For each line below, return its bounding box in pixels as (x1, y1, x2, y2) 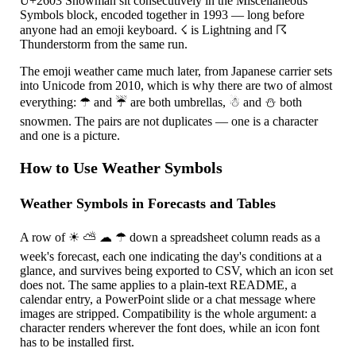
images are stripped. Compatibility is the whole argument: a (20, 306, 317, 320)
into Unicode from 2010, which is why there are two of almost (20, 79, 333, 93)
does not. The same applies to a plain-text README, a (20, 277, 297, 292)
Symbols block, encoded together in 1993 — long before (20, 8, 305, 22)
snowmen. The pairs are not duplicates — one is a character (20, 114, 319, 129)
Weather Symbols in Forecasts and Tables (20, 195, 277, 211)
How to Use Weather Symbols (20, 158, 223, 176)
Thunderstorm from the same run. (20, 37, 188, 52)
